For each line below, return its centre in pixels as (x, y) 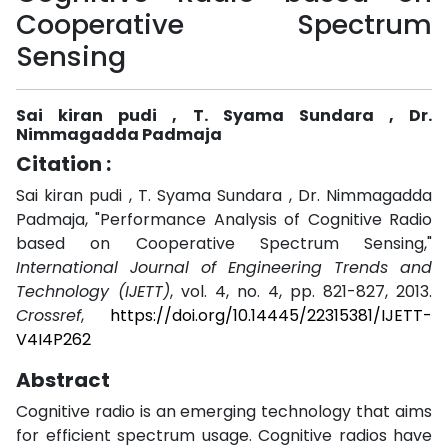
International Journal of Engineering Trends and (224, 267)
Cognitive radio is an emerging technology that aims (224, 411)
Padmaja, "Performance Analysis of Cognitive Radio (224, 219)
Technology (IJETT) (93, 291)
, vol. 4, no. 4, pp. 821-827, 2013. (301, 291)
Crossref (48, 315)
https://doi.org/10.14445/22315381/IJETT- (271, 315)
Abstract (63, 380)
